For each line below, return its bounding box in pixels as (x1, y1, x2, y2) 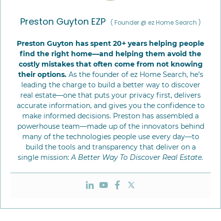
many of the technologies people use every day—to (22, 132, 199, 141)
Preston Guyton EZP (20, 15, 106, 28)
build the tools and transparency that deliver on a (25, 143, 196, 151)
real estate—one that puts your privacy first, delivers (20, 91, 201, 100)
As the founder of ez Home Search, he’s (66, 70, 203, 79)
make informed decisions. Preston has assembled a (22, 111, 199, 120)
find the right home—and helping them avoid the (20, 49, 201, 58)
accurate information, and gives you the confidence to (16, 101, 205, 110)
